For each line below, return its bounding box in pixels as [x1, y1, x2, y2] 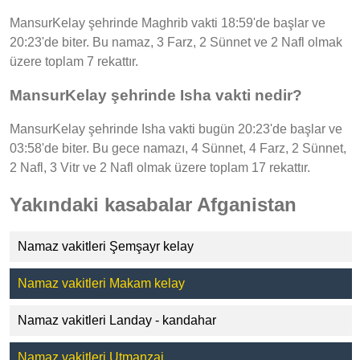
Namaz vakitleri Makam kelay [18, 276, 185, 291]
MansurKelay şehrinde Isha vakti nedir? [10, 86, 302, 104]
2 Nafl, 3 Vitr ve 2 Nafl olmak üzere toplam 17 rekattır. [10, 160, 310, 174]
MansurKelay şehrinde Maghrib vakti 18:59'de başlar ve [10, 16, 325, 31]
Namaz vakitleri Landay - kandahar [18, 313, 216, 328]
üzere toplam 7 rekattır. [10, 55, 138, 69]
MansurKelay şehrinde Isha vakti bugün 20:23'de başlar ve [10, 121, 342, 136]
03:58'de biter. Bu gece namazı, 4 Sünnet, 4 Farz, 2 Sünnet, [10, 141, 346, 155]
